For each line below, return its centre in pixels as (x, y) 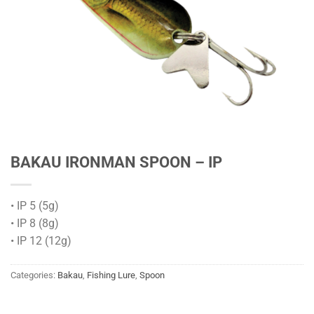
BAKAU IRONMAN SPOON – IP (116, 162)
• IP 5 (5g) (35, 206)
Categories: (34, 275)
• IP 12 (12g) (41, 241)
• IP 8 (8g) (35, 223)
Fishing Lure (111, 275)
